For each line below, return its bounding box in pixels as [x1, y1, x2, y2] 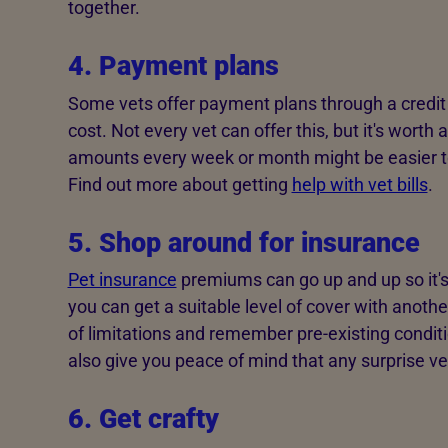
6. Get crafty [67, 403, 219, 436]
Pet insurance [67, 269, 177, 291]
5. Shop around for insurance [67, 226, 420, 259]
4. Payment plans [67, 50, 279, 83]
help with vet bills [291, 173, 428, 195]
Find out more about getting [67, 173, 292, 195]
